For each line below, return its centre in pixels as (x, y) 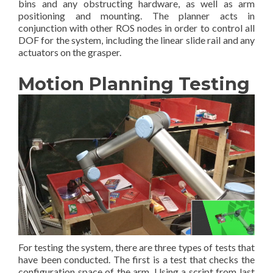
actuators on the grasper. (70, 52)
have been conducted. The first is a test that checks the (136, 259)
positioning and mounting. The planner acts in (136, 16)
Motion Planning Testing (134, 84)
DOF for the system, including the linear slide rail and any (136, 40)
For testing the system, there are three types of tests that (136, 247)
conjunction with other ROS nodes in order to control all (136, 28)
